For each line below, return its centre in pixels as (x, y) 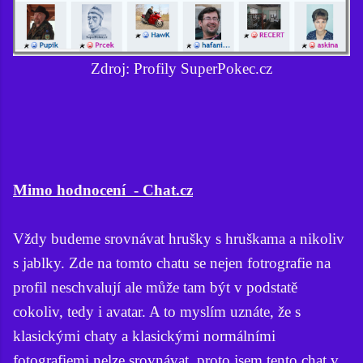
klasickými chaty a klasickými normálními (144, 335)
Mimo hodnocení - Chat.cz (103, 190)
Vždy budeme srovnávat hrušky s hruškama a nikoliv (179, 238)
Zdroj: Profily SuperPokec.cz (181, 68)
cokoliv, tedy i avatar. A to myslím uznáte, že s (157, 311)
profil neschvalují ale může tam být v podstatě (155, 287)
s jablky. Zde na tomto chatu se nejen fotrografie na (172, 263)
